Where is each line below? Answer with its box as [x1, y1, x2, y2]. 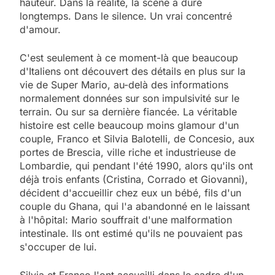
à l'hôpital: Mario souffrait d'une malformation [20, 214, 232, 227]
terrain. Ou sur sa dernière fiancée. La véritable [20, 106, 237, 118]
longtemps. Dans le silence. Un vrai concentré [20, 10, 232, 23]
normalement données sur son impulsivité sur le [20, 92, 239, 105]
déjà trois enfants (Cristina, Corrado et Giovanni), [20, 173, 248, 186]
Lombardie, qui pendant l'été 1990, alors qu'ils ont [20, 160, 253, 172]
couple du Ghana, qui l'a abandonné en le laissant [20, 200, 250, 213]
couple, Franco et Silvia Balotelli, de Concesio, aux [20, 133, 255, 145]
